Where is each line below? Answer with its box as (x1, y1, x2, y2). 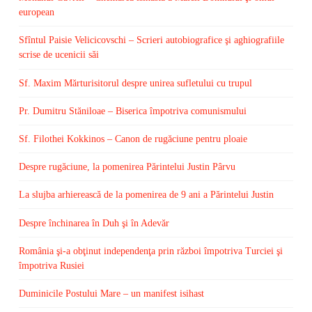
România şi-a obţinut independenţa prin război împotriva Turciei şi (18, 245, 283, 256)
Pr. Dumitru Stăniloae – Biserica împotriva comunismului (18, 105, 247, 116)
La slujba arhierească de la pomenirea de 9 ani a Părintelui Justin (18, 189, 274, 201)
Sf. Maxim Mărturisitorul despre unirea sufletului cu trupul (18, 77, 252, 88)
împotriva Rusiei (18, 260, 84, 271)
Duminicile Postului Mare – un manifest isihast (18, 288, 204, 299)
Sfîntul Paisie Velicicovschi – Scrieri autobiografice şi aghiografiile (18, 35, 284, 46)
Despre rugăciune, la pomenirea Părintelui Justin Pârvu (18, 162, 235, 173)
